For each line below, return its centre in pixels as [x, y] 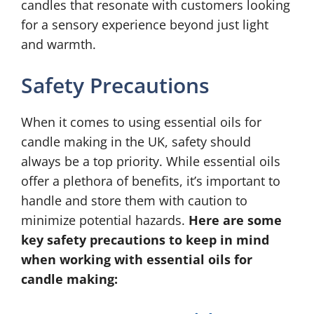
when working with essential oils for [137, 259]
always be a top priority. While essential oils [151, 161]
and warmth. [59, 44]
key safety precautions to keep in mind [145, 240]
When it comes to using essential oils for [141, 122]
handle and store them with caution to [134, 200]
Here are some [235, 220]
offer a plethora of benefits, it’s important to [151, 181]
